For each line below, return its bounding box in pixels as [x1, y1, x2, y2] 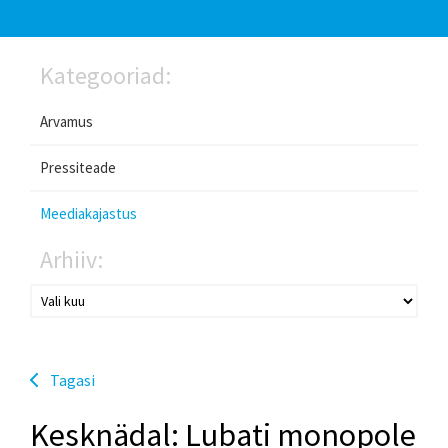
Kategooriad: [40, 59, 171, 91]
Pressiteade [40, 157, 116, 177]
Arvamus [40, 111, 93, 131]
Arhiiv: [40, 243, 103, 275]
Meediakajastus [40, 203, 137, 223]
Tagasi [50, 369, 95, 390]
